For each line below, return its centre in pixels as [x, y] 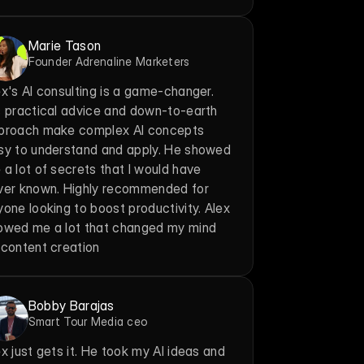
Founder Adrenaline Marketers [109, 61]
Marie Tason [65, 45]
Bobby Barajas [71, 305]
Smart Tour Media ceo [88, 321]
